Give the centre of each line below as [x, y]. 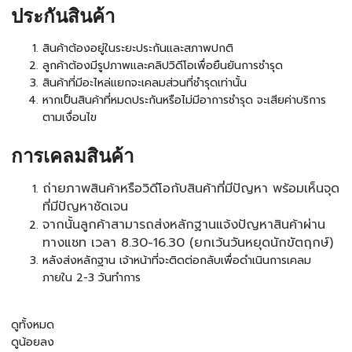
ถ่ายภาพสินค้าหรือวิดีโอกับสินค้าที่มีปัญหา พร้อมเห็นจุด [191, 189]
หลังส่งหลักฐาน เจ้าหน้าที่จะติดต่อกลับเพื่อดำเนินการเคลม [177, 261]
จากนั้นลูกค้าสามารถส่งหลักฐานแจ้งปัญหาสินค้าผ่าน [184, 225]
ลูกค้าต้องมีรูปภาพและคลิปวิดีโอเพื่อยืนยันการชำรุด [163, 65]
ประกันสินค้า [63, 17]
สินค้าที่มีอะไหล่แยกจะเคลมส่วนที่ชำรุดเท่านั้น [145, 82]
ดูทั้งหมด [33, 325]
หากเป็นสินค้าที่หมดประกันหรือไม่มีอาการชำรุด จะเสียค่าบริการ [184, 100]
